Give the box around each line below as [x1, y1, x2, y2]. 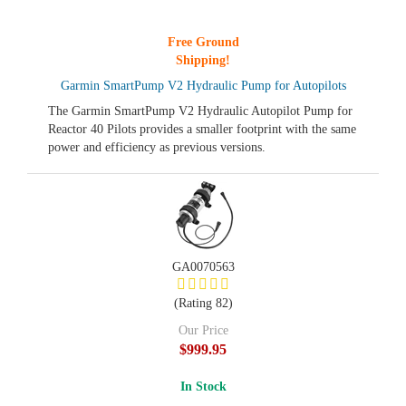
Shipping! [176, 53, 230, 67]
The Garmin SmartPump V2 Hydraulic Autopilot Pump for [48, 104, 353, 118]
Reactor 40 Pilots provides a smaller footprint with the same [48, 122, 356, 136]
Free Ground [167, 35, 239, 49]
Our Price [178, 324, 228, 337]
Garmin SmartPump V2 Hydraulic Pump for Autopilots [60, 79, 346, 92]
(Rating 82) [173, 296, 233, 310]
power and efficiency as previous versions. [48, 140, 266, 154]
